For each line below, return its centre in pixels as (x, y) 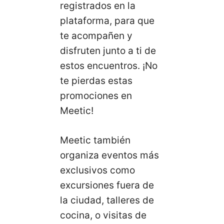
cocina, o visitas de (103, 215)
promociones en (96, 96)
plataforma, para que (107, 21)
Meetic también (95, 140)
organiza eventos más (109, 155)
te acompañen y (96, 36)
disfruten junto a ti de (108, 51)
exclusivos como (97, 170)
